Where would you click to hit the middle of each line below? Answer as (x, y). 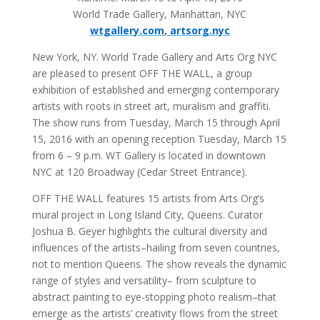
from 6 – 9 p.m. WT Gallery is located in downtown (149, 156)
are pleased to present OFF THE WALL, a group (142, 74)
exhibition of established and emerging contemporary (155, 90)
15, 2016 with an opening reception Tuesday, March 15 (159, 139)
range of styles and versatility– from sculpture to (144, 281)
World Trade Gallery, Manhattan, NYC (160, 14)
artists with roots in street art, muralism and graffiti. (151, 106)
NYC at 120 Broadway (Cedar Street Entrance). (139, 172)
